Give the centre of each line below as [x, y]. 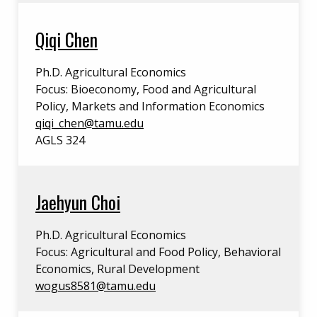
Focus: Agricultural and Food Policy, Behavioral [158, 252]
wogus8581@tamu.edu [96, 286]
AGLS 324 [60, 140]
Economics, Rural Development [117, 269]
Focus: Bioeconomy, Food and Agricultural [146, 89]
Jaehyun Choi [78, 202]
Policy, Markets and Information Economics [150, 106]
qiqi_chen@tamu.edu [90, 123]
